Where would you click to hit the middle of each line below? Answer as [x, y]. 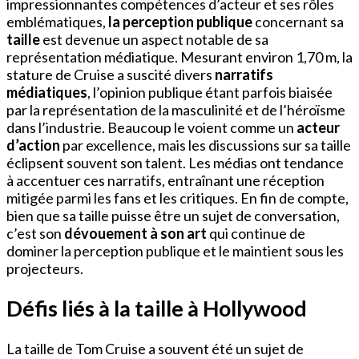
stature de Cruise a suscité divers [111, 75]
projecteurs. [45, 269]
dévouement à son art [135, 234]
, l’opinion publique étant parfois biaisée [210, 93]
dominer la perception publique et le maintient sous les [175, 251]
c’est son [35, 234]
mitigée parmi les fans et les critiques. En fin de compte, [177, 198]
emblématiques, [57, 22]
